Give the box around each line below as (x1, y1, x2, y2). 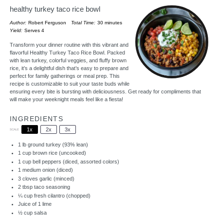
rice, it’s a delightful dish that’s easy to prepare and (10, 65, 128, 71)
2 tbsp (18, 184, 33, 190)
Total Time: (71, 20, 96, 25)
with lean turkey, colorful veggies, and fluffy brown (10, 57, 127, 63)
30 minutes (97, 20, 123, 25)
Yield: (10, 28, 22, 33)
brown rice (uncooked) (31, 150, 86, 156)
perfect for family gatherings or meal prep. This (10, 73, 120, 79)
